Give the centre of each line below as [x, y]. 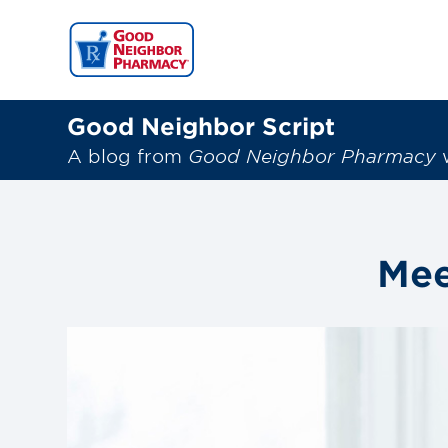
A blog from [128, 156]
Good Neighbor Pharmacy [312, 156]
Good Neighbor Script [201, 126]
